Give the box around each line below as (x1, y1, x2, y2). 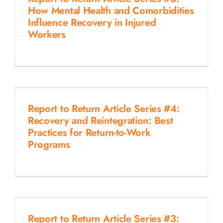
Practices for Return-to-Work (27, 125, 151, 140)
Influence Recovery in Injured (27, 15, 156, 30)
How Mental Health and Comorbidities (27, 3, 194, 18)
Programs (27, 137, 70, 152)
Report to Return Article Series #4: (27, 101, 180, 116)
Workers (27, 27, 66, 42)
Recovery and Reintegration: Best (27, 113, 173, 128)
